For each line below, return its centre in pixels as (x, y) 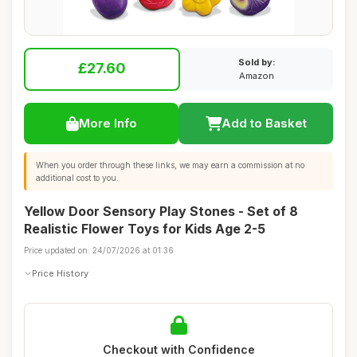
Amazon (257, 76)
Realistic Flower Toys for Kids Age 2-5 (145, 229)
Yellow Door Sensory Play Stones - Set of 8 (161, 211)
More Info (108, 123)
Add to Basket (264, 123)
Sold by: (257, 62)
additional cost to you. (77, 178)
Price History (60, 273)
